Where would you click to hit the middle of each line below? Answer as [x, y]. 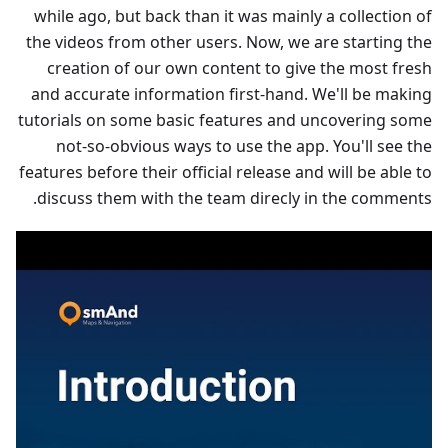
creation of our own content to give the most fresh [239, 67]
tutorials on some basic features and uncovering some [225, 119]
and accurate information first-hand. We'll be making [231, 93]
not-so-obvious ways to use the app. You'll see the [244, 145]
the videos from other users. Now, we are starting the [229, 41]
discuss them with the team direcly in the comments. [234, 197]
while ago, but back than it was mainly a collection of [233, 15]
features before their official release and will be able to [225, 171]
